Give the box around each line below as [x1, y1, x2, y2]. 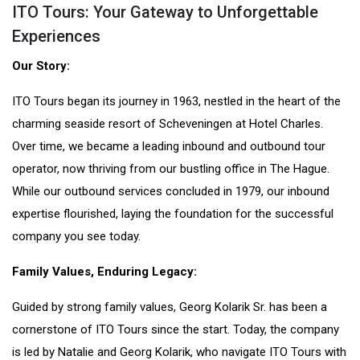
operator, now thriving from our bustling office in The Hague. [12, 162, 329, 177]
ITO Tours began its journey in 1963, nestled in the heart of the [12, 94, 341, 109]
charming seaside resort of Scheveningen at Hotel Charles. [12, 117, 323, 132]
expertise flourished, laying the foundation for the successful [12, 207, 333, 222]
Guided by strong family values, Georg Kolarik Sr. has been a [12, 300, 327, 315]
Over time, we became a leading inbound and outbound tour [12, 139, 325, 154]
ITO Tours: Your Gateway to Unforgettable [12, 2, 318, 22]
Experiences [12, 27, 100, 47]
